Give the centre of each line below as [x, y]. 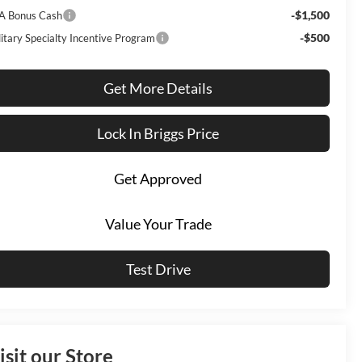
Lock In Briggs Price [158, 134]
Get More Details [158, 88]
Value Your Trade [158, 224]
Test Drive [158, 269]
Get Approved [158, 179]
